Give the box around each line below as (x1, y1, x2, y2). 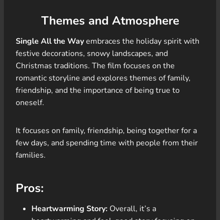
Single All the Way (16, 35, 84, 47)
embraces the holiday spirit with (84, 35, 199, 47)
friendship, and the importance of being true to (16, 84, 180, 96)
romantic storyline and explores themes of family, (16, 72, 191, 83)
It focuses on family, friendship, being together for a (16, 125, 197, 136)
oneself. (16, 97, 44, 108)
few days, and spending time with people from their (16, 137, 198, 148)
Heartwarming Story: (31, 203, 108, 214)
